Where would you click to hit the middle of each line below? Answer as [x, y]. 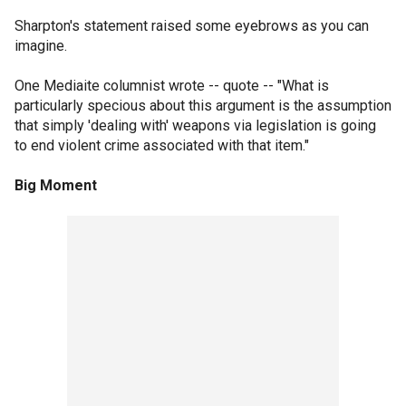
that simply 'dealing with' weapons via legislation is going [195, 126]
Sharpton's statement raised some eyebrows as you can [192, 26]
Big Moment [56, 185]
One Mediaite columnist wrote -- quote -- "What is [172, 86]
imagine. [41, 46]
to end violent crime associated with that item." [162, 145]
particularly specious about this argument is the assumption [203, 106]
